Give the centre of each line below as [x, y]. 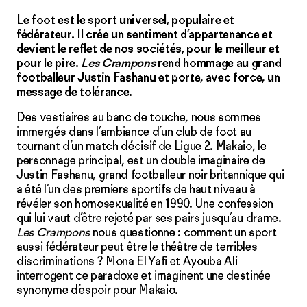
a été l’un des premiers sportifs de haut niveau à [136, 189]
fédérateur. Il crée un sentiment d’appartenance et [145, 35]
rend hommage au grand [218, 63]
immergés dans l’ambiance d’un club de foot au [134, 132]
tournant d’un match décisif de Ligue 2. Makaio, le [142, 146]
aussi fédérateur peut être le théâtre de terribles [137, 247]
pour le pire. [49, 63]
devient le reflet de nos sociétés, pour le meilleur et [148, 49]
